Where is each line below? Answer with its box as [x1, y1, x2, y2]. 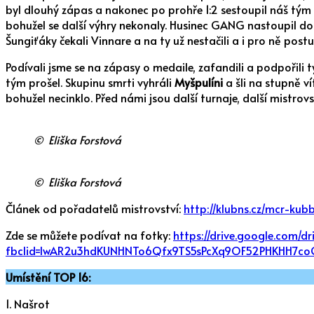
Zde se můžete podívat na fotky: [6, 226, 173, 243]
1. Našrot [6, 295, 50, 311]
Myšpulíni [175, 74, 223, 90]
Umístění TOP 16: [6, 268, 90, 285]
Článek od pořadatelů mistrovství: [6, 200, 184, 216]
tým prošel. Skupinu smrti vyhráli [6, 74, 175, 90]
